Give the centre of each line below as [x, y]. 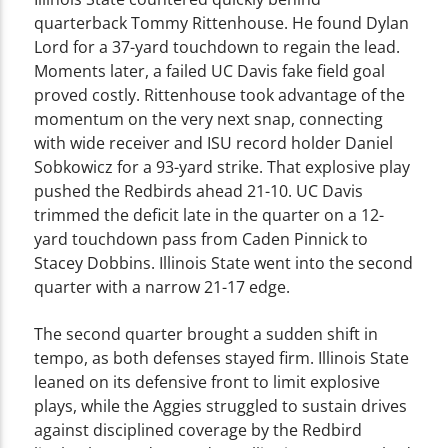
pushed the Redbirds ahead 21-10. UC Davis [199, 191]
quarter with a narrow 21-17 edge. [162, 287]
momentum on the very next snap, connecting [209, 119]
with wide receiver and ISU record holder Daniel [214, 143]
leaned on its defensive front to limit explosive [207, 381]
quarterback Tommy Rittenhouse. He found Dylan [222, 23]
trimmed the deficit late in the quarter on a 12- [209, 215]
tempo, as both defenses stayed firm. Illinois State [222, 357]
